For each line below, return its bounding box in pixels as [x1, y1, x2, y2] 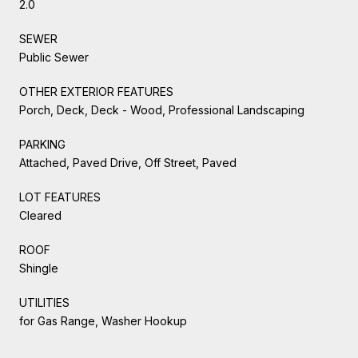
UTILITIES [19, 295, 70, 309]
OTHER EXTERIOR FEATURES [19, 84, 173, 98]
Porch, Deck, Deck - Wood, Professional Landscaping [19, 102, 304, 117]
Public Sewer [19, 50, 89, 64]
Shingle [19, 261, 58, 275]
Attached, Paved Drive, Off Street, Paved [19, 155, 237, 169]
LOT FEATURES [19, 189, 101, 204]
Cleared [19, 208, 62, 222]
